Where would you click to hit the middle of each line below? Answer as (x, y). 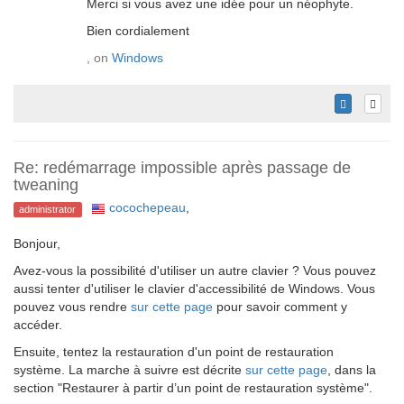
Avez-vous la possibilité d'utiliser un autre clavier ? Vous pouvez (195, 271)
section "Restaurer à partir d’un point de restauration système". (193, 388)
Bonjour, (37, 244)
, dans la (352, 370)
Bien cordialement (138, 31)
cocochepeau (147, 208)
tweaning (46, 185)
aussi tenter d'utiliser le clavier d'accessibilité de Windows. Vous (194, 289)
